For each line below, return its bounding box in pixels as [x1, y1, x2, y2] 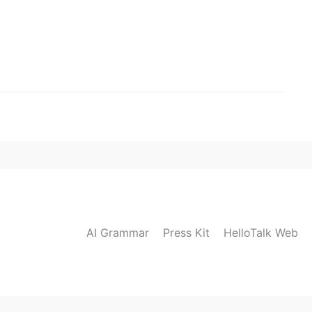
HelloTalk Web [224, 225, 298, 240]
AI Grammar [86, 225, 149, 240]
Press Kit [163, 225, 210, 240]
